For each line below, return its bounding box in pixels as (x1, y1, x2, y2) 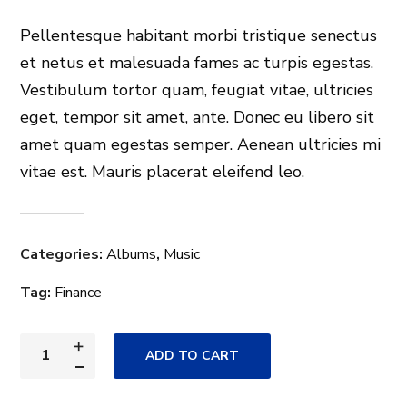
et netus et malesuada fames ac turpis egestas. (20, 52, 374, 74)
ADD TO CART (145, 347, 240, 365)
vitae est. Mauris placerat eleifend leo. (20, 161, 305, 184)
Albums (106, 244, 157, 265)
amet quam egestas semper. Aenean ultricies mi (20, 134, 382, 156)
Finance (55, 283, 103, 303)
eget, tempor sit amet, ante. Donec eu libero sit (20, 106, 375, 129)
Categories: (20, 244, 107, 265)
